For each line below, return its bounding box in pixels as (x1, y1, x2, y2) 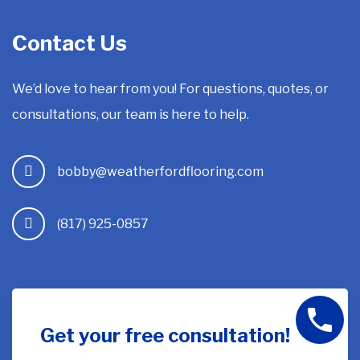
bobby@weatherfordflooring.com (57, 163, 264, 179)
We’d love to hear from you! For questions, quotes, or (12, 81, 329, 97)
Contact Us (12, 31, 128, 56)
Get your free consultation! (40, 324, 291, 348)
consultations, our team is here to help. (12, 107, 250, 123)
